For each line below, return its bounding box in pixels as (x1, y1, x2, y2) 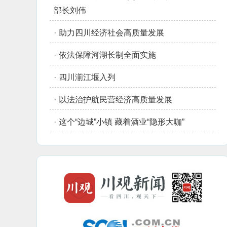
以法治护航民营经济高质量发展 (59, 95, 172, 104)
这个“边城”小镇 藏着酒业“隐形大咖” (59, 118, 184, 126)
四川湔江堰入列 (59, 73, 116, 82)
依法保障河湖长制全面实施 (59, 51, 156, 59)
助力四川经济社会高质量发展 (59, 28, 164, 37)
